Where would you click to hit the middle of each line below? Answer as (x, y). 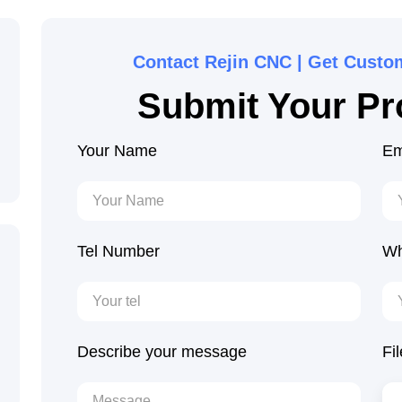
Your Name (117, 151)
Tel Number (118, 251)
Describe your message (162, 352)
